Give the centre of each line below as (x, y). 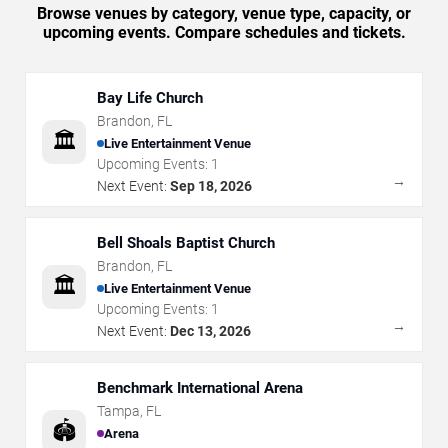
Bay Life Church (150, 98)
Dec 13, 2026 (210, 331)
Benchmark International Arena (200, 388)
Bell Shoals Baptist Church (186, 243)
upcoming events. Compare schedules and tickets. (224, 32)
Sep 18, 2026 (211, 186)
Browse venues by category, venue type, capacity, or (224, 13)
